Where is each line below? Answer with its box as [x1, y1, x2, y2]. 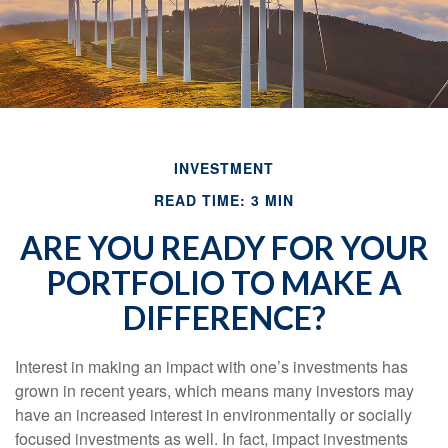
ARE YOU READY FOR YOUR [19, 228, 429, 267]
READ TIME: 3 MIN [154, 190, 294, 210]
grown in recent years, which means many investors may [15, 379, 414, 402]
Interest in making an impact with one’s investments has [15, 355, 408, 378]
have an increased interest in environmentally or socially [15, 403, 412, 426]
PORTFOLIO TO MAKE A [46, 263, 402, 302]
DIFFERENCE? [122, 298, 326, 337]
